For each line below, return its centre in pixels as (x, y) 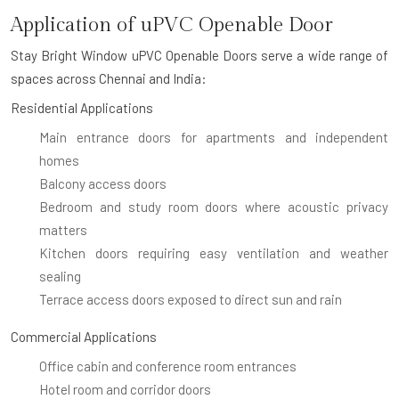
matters (63, 229)
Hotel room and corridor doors (125, 389)
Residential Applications (82, 107)
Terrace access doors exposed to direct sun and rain (191, 299)
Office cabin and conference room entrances (168, 366)
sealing (60, 276)
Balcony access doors (103, 183)
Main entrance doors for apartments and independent (214, 137)
